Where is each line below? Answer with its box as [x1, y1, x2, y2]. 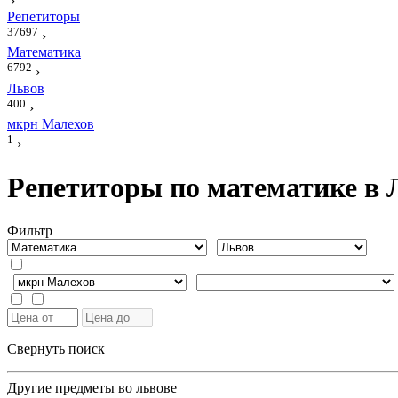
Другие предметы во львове [7, 380, 177, 396]
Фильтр [7, 223, 52, 239]
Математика [7, 44, 81, 60]
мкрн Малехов [7, 115, 94, 131]
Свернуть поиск [7, 341, 105, 357]
